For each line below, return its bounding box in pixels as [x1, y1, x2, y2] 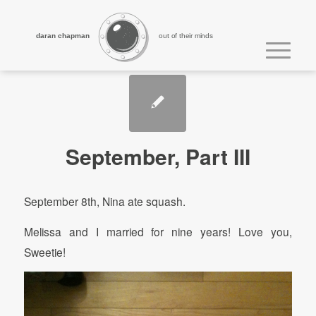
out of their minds [159, 31, 213, 39]
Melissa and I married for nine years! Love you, [23, 223, 293, 239]
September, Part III [65, 141, 250, 171]
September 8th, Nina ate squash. [23, 193, 186, 209]
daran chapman [36, 31, 90, 39]
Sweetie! [23, 243, 66, 260]
